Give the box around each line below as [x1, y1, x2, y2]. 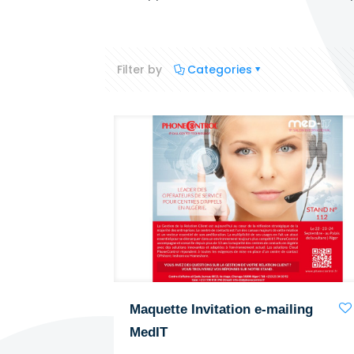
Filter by [117, 62, 162, 77]
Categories [187, 62, 252, 77]
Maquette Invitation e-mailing [129, 302, 313, 318]
